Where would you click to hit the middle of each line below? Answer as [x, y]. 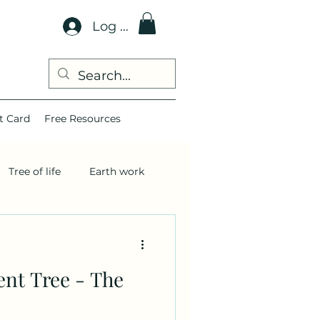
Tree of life [35, 171]
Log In [112, 26]
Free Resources [82, 119]
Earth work [117, 171]
